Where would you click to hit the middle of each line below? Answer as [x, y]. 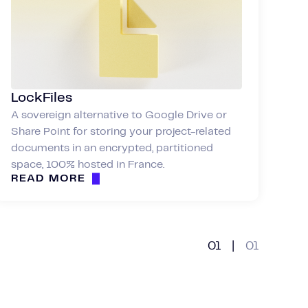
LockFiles [42, 98]
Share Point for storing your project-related [121, 131]
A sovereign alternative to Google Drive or [119, 115]
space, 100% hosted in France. [88, 164]
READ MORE [48, 178]
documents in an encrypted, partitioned [112, 148]
